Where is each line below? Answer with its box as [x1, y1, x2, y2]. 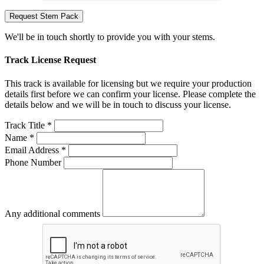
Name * [5, 132, 34, 143]
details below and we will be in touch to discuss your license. [5, 99, 231, 110]
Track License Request [5, 55, 96, 65]
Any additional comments [5, 208, 100, 219]
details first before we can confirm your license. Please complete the [5, 88, 256, 99]
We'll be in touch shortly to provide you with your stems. [5, 32, 215, 42]
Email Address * [5, 144, 66, 155]
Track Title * [5, 120, 52, 130]
